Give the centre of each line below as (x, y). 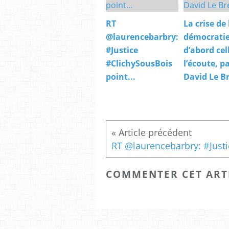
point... (121, 77)
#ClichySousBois (139, 64)
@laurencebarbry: (142, 37)
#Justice (122, 50)
